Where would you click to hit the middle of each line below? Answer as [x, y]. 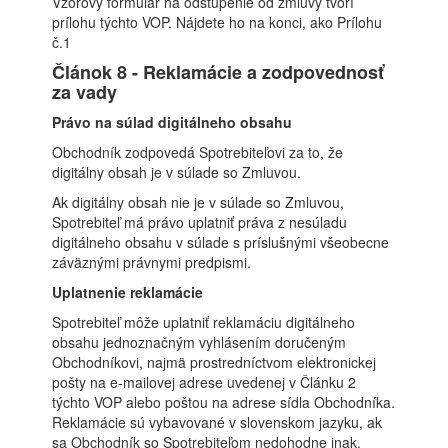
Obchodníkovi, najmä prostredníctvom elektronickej [214, 362]
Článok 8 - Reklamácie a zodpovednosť [218, 72]
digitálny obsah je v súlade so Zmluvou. [177, 172]
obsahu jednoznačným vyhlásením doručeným [199, 342]
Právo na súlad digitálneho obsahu [172, 122]
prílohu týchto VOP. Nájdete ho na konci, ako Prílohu [217, 22]
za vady [85, 92]
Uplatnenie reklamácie [128, 292]
